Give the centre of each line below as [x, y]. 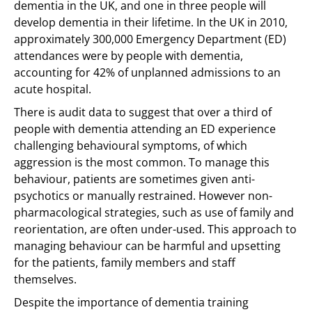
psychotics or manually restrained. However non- [143, 196]
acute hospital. [53, 89]
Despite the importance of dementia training [131, 302]
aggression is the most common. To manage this [142, 162]
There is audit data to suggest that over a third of [143, 112]
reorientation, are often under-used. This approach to [155, 229]
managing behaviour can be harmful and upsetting [147, 246]
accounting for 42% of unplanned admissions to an [147, 72]
